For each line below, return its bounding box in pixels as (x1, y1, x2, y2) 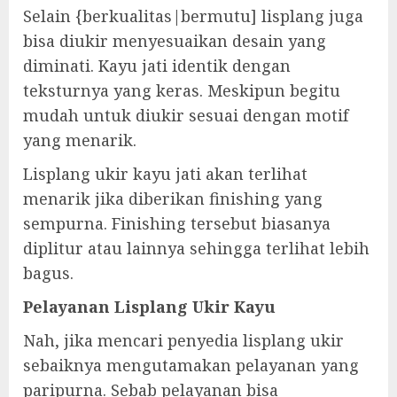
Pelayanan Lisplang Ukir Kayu (23, 296, 276, 318)
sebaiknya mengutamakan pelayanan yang (23, 354, 359, 377)
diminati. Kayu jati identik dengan (23, 55, 291, 77)
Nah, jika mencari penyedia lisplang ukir (23, 330, 344, 352)
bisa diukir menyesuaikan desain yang (23, 30, 326, 52)
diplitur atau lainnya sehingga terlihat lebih (23, 237, 370, 260)
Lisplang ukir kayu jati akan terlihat (23, 163, 307, 185)
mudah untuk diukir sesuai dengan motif (23, 105, 348, 127)
